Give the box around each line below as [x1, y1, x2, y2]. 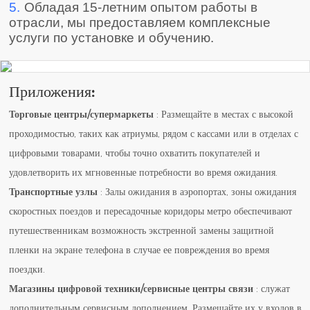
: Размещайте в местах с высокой [154, 108, 294, 121]
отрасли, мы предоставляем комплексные [9, 15, 271, 30]
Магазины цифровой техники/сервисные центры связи [9, 282, 254, 295]
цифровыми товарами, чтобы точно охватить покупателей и [9, 147, 261, 160]
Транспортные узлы [9, 185, 98, 199]
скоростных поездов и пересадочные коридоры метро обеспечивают [9, 205, 293, 218]
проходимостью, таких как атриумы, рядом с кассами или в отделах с [9, 127, 299, 140]
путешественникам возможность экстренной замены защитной [9, 224, 275, 237]
